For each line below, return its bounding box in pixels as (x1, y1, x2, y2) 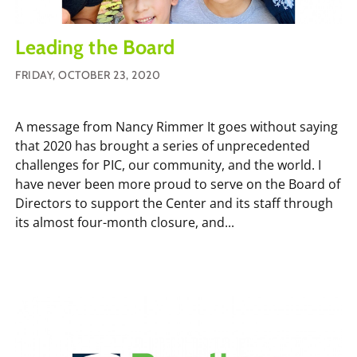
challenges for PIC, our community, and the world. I (15, 155, 321, 174)
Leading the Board (15, 34, 175, 59)
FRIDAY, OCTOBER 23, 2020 (15, 67, 160, 82)
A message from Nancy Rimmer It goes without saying (15, 117, 338, 135)
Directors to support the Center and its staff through (15, 194, 333, 212)
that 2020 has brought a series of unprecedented (15, 136, 310, 155)
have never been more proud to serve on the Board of (15, 175, 340, 193)
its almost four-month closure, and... (15, 213, 234, 231)
